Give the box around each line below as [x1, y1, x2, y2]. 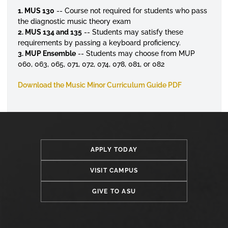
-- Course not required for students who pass [56, 6, 207, 15]
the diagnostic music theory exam [17, 17, 131, 25]
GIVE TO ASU [92, 188, 136, 195]
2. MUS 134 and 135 [17, 27, 82, 36]
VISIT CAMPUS [90, 167, 138, 174]
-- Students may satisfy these [81, 27, 183, 36]
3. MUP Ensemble [17, 49, 76, 58]
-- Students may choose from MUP [77, 49, 195, 58]
